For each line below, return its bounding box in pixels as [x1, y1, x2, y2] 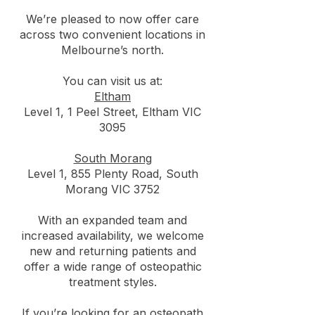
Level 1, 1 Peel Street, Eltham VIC [24, 105, 201, 119]
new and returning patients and [29, 244, 196, 258]
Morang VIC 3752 [65, 182, 160, 196]
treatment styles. [68, 275, 157, 289]
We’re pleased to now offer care [26, 12, 199, 26]
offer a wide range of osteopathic [23, 259, 202, 274]
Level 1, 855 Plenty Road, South [27, 167, 198, 181]
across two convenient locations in [20, 27, 205, 41]
